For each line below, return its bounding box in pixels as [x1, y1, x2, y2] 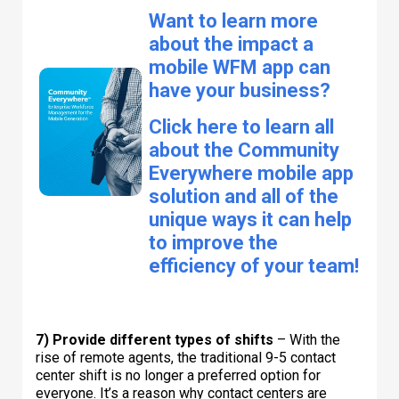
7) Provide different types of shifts [36, 330, 273, 348]
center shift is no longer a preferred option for [36, 366, 321, 384]
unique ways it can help [149, 208, 352, 231]
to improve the [149, 231, 278, 254]
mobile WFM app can [149, 55, 330, 78]
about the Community [149, 138, 339, 161]
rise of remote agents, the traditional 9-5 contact [36, 348, 336, 366]
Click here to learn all [149, 115, 334, 138]
